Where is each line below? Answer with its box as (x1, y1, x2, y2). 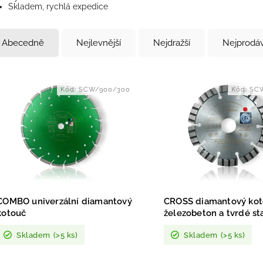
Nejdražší (153, 38, 191, 49)
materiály (164, 220, 205, 231)
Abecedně (2, 38, 45, 49)
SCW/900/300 (79, 86, 131, 94)
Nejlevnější (76, 38, 122, 49)
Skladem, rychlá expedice (8, 2, 109, 12)
